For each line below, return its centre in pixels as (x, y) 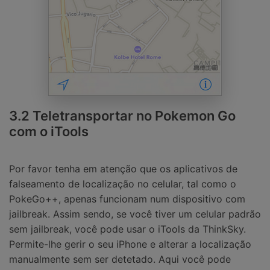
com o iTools (49, 132)
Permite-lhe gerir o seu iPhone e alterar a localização (130, 244)
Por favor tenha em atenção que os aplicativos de (123, 168)
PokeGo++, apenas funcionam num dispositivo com (127, 199)
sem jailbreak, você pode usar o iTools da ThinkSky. (127, 229)
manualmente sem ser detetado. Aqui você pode (120, 259)
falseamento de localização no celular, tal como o (123, 184)
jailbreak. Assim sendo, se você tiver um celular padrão (135, 214)
